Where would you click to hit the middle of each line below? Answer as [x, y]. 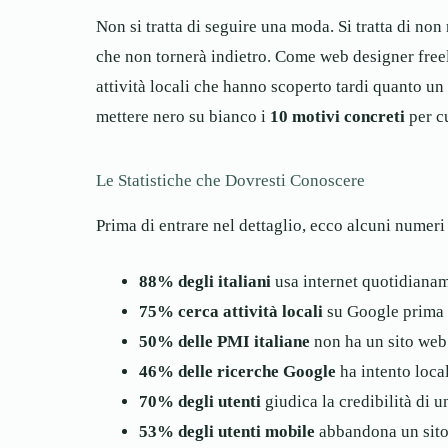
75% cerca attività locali [230, 311]
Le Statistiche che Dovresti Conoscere [230, 181]
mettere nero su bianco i [183, 117]
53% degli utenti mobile [226, 431]
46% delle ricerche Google [237, 371]
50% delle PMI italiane [224, 341]
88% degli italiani [204, 281]
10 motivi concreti [337, 117]
